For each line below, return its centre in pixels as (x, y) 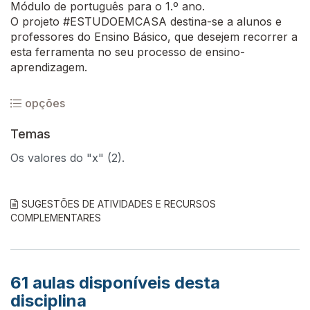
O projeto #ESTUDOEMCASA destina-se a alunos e (146, 21)
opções (45, 103)
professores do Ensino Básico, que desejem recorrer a (154, 37)
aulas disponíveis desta (124, 283)
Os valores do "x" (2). (67, 158)
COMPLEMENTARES (56, 218)
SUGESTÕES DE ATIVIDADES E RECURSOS (119, 204)
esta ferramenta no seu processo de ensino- (128, 52)
